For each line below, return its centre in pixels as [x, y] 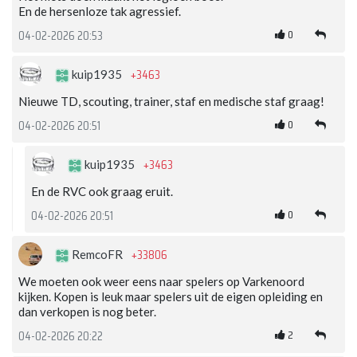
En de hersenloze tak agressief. [100, 12]
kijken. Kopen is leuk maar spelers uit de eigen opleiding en [171, 297]
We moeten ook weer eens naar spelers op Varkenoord [161, 282]
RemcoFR [97, 255]
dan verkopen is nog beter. [87, 312]
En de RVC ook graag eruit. [102, 192]
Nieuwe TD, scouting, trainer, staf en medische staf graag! [171, 102]
